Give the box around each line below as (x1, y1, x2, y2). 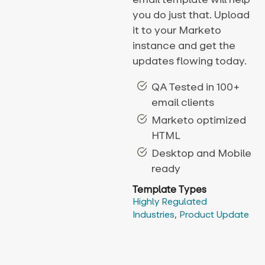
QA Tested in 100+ (151, 80, 240, 94)
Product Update (179, 209, 249, 221)
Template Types (132, 183, 206, 196)
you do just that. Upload (132, 8, 250, 22)
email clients (151, 96, 214, 109)
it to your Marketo (132, 24, 221, 37)
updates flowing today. (132, 54, 247, 68)
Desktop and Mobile (151, 147, 251, 160)
